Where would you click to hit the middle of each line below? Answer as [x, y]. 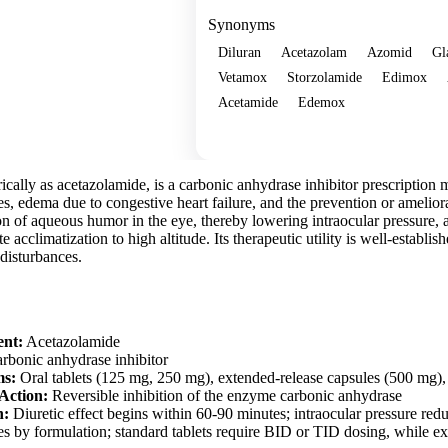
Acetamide [248, 101]
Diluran [239, 51]
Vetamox [242, 76]
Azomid [389, 51]
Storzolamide [324, 76]
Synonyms [241, 24]
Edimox [404, 76]
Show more [255, 136]
